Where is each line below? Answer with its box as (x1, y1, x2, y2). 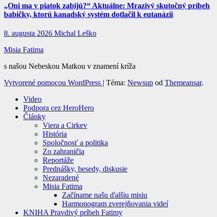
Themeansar (165, 78, 201, 87)
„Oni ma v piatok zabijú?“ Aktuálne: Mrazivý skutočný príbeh (4, 1, 210, 10)
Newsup (127, 78, 153, 87)
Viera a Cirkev (43, 121, 87, 129)
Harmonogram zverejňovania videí (62, 199, 168, 208)
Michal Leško (54, 29, 96, 37)
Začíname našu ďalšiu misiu (62, 190, 147, 199)
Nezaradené (43, 173, 79, 182)
